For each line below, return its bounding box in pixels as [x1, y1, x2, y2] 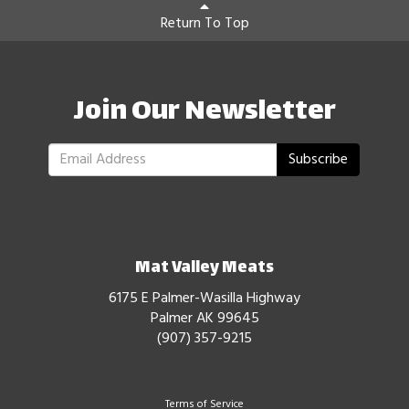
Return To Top [160, 12, 249, 37]
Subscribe [288, 147, 349, 172]
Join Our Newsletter [73, 88, 336, 137]
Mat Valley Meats [135, 253, 274, 283]
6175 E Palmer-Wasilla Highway [109, 286, 300, 310]
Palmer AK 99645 [150, 306, 259, 330]
